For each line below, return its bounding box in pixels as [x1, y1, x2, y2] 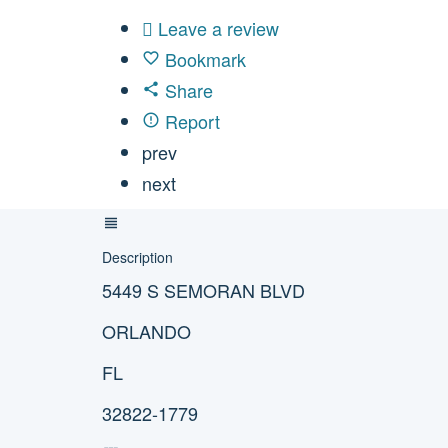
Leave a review [158, 15, 279, 41]
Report [165, 108, 220, 134]
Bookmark [165, 46, 246, 72]
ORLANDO [102, 318, 191, 344]
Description [102, 247, 173, 267]
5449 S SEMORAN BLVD [102, 277, 305, 303]
